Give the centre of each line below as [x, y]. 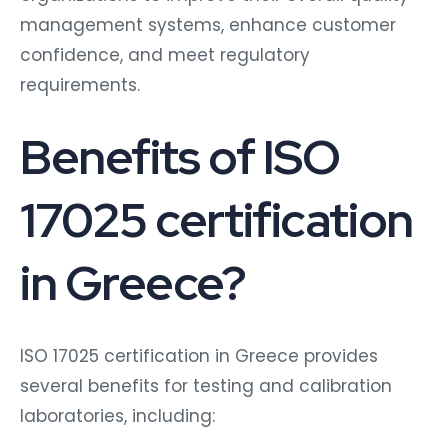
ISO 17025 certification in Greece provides [199, 356]
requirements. [80, 85]
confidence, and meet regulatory [165, 55]
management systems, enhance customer [208, 25]
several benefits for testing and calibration [206, 386]
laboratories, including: [117, 416]
